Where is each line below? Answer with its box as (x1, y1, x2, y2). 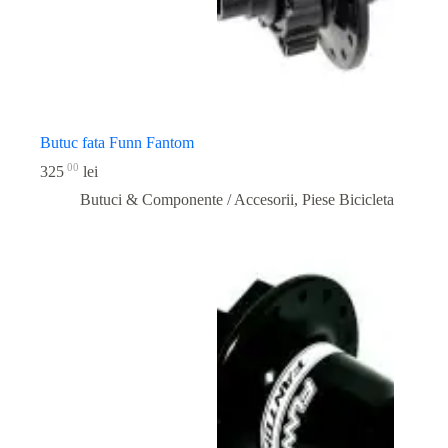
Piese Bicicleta (302, 191, 394, 209)
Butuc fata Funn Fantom (40, 133, 194, 151)
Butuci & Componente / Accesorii (80, 191, 294, 209)
